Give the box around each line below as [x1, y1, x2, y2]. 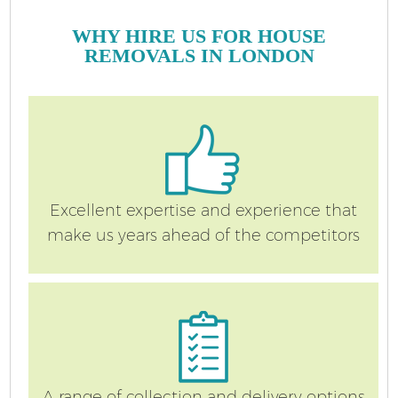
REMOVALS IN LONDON [84, 44, 314, 68]
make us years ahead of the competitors [47, 225, 360, 245]
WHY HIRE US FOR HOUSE [72, 25, 326, 48]
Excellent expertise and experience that [50, 200, 357, 220]
